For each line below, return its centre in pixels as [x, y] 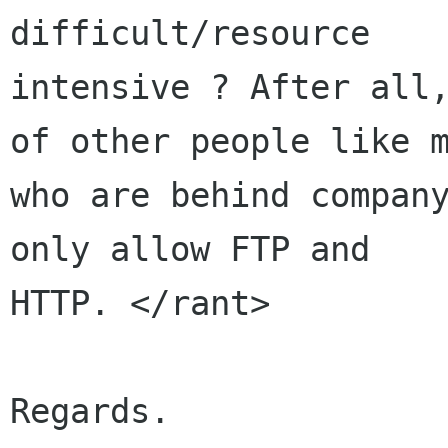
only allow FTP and [190, 249]
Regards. [90, 411]
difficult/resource [190, 33]
